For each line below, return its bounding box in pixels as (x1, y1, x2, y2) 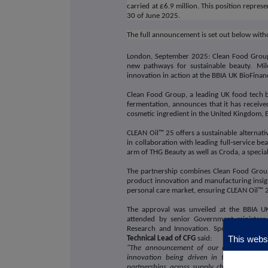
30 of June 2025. (127, 12, 181, 20)
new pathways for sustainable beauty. (127, 62, 252, 71)
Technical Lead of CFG (127, 234, 196, 243)
